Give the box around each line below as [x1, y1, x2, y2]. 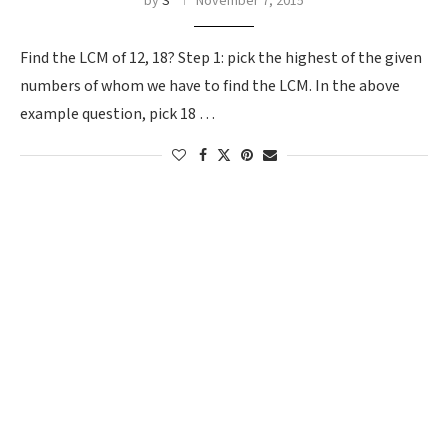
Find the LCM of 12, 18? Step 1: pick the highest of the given [20, 48, 422, 69]
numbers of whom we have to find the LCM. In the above [20, 76, 400, 97]
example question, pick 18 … [20, 104, 215, 125]
